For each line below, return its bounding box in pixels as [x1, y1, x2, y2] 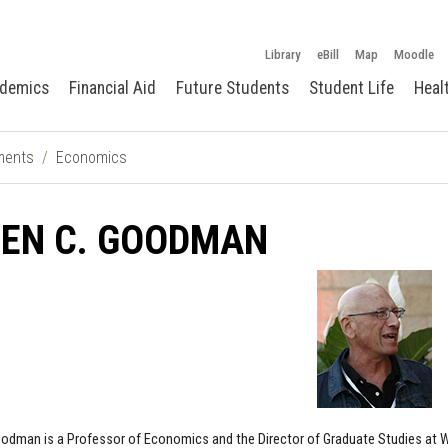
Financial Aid [69, 78, 156, 98]
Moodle [394, 46, 434, 62]
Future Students [176, 78, 289, 98]
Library [265, 46, 301, 62]
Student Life [309, 78, 394, 98]
